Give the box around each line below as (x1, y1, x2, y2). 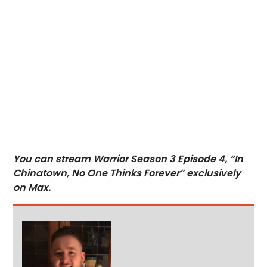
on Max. (13, 181, 51, 195)
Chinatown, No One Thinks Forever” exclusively (13, 166, 241, 181)
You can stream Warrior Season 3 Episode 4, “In (13, 152, 244, 166)
